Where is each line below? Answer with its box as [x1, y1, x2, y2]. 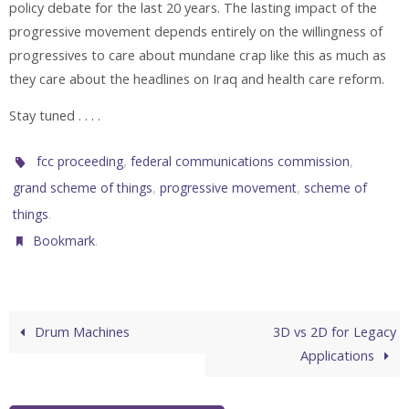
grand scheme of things [13, 178, 152, 196]
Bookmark [33, 231, 96, 249]
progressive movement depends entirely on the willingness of [9, 22, 383, 40]
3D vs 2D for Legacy [272, 322, 396, 341]
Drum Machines [31, 322, 131, 341]
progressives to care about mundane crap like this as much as [9, 46, 386, 64]
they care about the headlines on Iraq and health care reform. [9, 69, 384, 88]
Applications [299, 346, 378, 364]
